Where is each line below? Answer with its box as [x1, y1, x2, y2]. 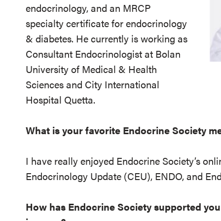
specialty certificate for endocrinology [26, 16, 187, 30]
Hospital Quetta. [26, 92, 95, 107]
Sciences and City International [26, 77, 159, 91]
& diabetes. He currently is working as [26, 31, 187, 45]
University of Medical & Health [26, 62, 157, 76]
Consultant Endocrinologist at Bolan [26, 46, 181, 61]
